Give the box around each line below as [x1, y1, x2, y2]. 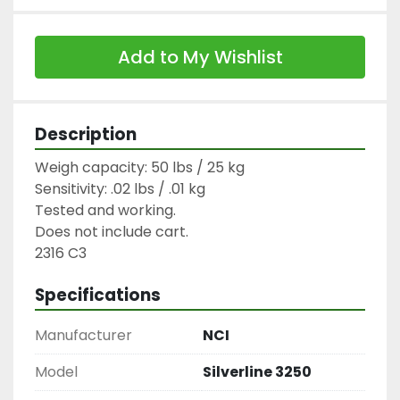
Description [35, 121, 137, 146]
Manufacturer [35, 324, 132, 346]
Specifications [35, 282, 161, 307]
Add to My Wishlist [117, 44, 283, 70]
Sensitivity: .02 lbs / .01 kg [35, 178, 205, 199]
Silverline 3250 [203, 361, 312, 382]
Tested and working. [35, 199, 176, 221]
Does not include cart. [35, 221, 188, 242]
